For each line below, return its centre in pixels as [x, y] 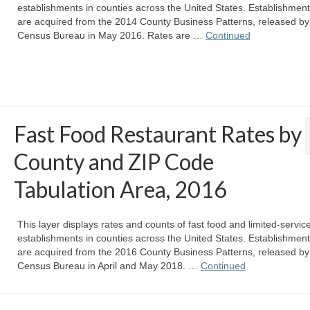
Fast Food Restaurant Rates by [157, 134]
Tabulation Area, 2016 [120, 190]
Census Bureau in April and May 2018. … [109, 266]
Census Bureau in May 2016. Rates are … [111, 35]
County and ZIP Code [113, 162]
